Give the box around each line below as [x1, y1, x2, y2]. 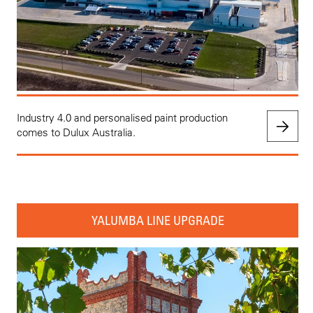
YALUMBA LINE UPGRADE [91, 212, 224, 228]
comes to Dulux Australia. [17, 126, 136, 140]
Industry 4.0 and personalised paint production [17, 111, 228, 125]
